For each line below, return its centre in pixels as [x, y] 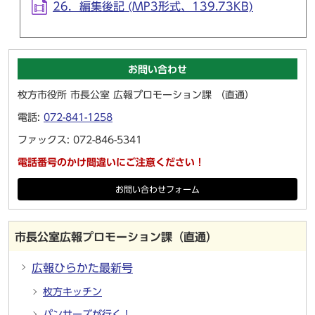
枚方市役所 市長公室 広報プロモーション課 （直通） [136, 95]
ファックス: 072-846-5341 [80, 140]
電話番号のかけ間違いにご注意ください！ [111, 163]
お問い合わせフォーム [157, 190]
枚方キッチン [72, 292]
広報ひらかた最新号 [82, 268]
